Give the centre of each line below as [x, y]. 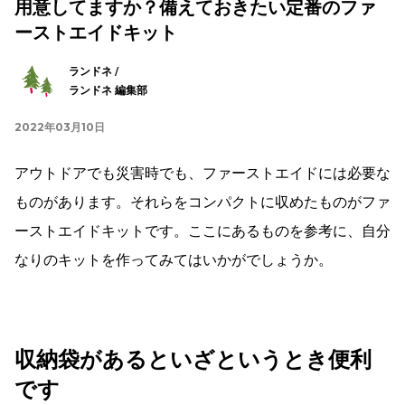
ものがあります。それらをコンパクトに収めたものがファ [202, 202]
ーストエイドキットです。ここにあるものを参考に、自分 [202, 231]
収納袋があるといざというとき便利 [193, 359]
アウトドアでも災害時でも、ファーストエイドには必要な [202, 173]
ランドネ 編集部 [108, 90]
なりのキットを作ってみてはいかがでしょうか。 [174, 259]
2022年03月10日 [60, 127]
